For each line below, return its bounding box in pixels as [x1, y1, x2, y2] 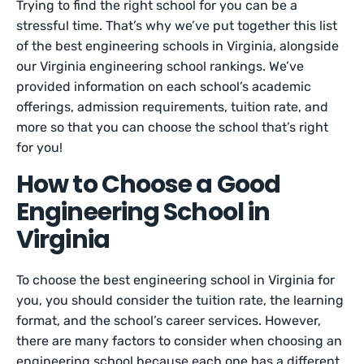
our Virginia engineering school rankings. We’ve [16, 58, 305, 74]
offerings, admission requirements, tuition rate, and [16, 99, 329, 115]
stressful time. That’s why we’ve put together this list [16, 18, 338, 33]
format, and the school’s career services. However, [16, 313, 322, 328]
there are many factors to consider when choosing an [16, 333, 343, 349]
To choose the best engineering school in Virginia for [16, 272, 336, 288]
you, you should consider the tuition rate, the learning [16, 292, 344, 308]
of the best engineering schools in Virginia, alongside [16, 38, 340, 54]
